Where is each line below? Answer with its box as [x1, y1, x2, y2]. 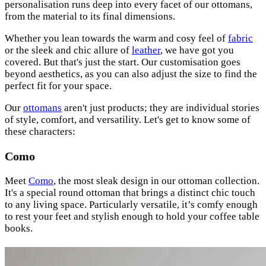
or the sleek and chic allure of [5, 45, 132, 56]
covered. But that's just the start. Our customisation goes [5, 56, 240, 68]
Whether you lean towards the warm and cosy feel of [5, 33, 228, 45]
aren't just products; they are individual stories [62, 102, 259, 114]
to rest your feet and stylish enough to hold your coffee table [5, 211, 259, 222]
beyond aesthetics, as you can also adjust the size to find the [5, 68, 257, 80]
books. [5, 223, 33, 234]
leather [132, 45, 160, 56]
